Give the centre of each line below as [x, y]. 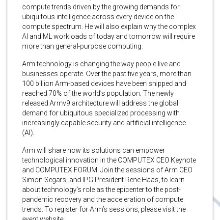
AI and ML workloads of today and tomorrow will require [109, 36]
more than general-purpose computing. [82, 46]
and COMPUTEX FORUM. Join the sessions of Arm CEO [107, 170]
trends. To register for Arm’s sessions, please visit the [104, 209]
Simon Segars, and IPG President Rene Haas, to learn [103, 179]
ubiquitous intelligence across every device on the [98, 16]
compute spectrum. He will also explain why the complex [109, 26]
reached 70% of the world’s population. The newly [98, 93]
